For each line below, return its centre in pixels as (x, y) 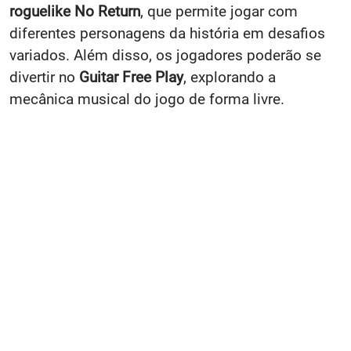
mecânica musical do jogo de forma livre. (147, 99)
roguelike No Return (75, 11)
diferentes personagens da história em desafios (167, 33)
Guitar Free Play (131, 77)
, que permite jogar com (219, 11)
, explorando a (230, 77)
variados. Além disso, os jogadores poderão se (165, 55)
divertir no (44, 77)
